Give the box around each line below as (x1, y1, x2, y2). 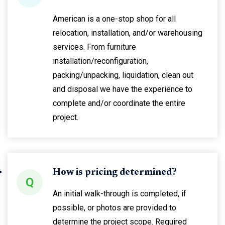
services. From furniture (53, 42, 136, 52)
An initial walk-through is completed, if (53, 189, 186, 198)
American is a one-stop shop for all (53, 14, 176, 24)
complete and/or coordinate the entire (53, 98, 185, 108)
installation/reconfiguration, (53, 56, 148, 66)
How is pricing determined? (53, 168, 177, 177)
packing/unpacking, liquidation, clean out (53, 70, 193, 80)
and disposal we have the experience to (53, 84, 192, 94)
